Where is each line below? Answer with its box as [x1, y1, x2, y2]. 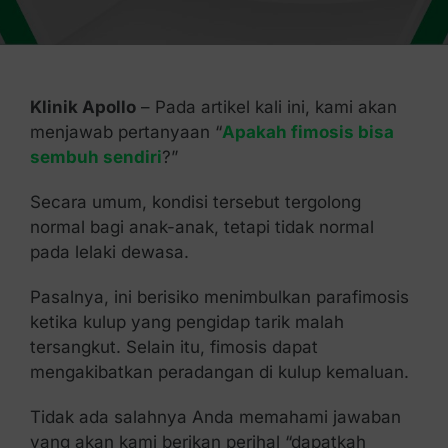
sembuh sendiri [29, 147, 162, 167]
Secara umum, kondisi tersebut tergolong [29, 192, 361, 212]
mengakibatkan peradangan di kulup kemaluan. [29, 362, 409, 382]
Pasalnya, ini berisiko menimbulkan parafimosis [29, 287, 409, 307]
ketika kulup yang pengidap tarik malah [29, 312, 344, 332]
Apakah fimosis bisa [221, 122, 394, 142]
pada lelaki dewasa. [29, 242, 189, 262]
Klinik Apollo [29, 97, 136, 117]
